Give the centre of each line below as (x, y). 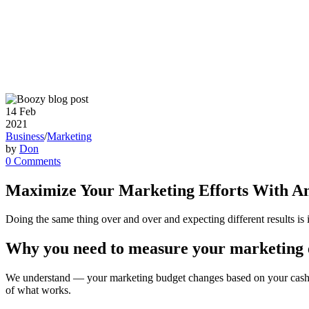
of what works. (38, 290)
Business (25, 136)
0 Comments (33, 161)
